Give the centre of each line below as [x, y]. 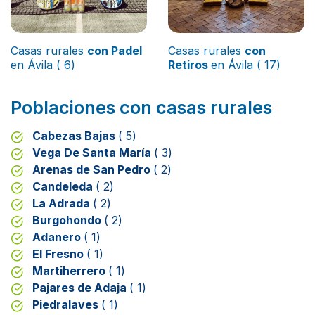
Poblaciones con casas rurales [141, 108]
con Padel [115, 51]
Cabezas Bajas [75, 136]
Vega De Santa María [93, 153]
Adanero [58, 237]
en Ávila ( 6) [43, 65]
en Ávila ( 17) [246, 65]
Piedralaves [67, 305]
